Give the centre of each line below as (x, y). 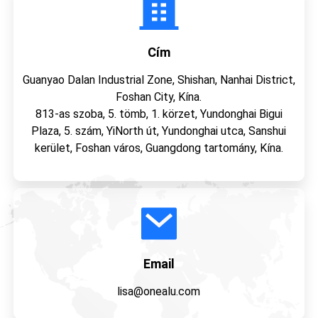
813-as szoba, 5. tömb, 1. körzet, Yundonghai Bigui (159, 114)
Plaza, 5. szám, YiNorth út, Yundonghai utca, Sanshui (159, 131)
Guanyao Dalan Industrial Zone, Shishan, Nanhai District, (159, 80)
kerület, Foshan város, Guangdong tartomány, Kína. (159, 148)
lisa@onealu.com (159, 291)
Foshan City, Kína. (159, 97)
